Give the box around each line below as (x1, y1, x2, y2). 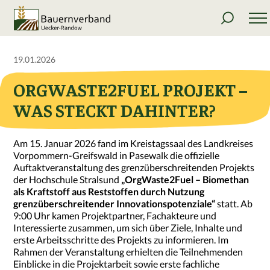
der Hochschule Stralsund (13, 173, 122, 185)
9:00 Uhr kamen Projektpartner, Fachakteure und (13, 209, 217, 221)
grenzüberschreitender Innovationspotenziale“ (13, 197, 216, 209)
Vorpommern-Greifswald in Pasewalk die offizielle (13, 149, 220, 161)
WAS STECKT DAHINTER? (13, 99, 216, 121)
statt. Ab (215, 197, 253, 209)
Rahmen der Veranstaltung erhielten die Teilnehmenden (13, 245, 243, 257)
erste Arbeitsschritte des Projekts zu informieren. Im (13, 233, 229, 245)
